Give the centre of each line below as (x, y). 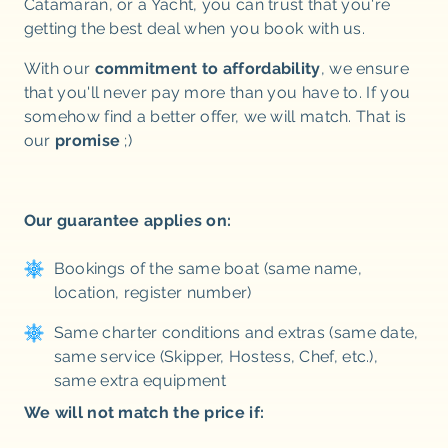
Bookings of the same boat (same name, (207, 268)
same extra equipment (139, 380)
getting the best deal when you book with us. (194, 28)
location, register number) (152, 292)
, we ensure (364, 68)
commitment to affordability (207, 68)
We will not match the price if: (144, 412)
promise (88, 140)
